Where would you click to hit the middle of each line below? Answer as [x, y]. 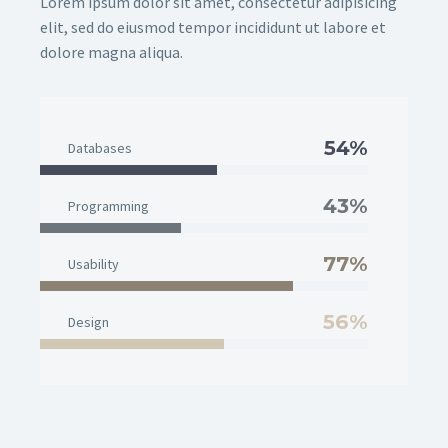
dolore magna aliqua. [111, 52]
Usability [93, 264]
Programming [108, 206]
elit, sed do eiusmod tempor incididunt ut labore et [213, 27]
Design [88, 322]
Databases [100, 148]
